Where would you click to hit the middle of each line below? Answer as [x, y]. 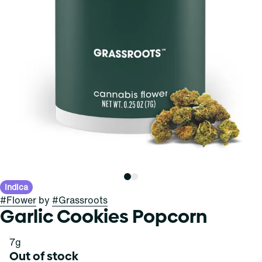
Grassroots [83, 200]
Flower [21, 200]
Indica [16, 187]
